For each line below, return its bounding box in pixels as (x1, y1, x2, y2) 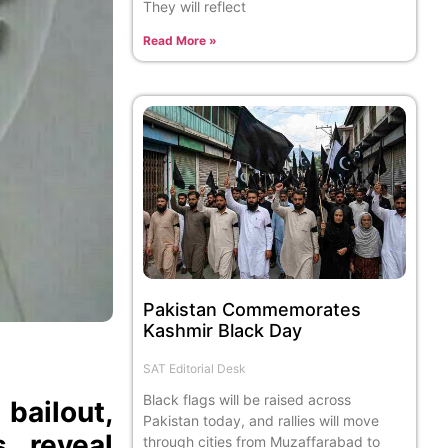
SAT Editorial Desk (143, 361, 247, 377)
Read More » (143, 32, 218, 48)
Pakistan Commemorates (143, 299, 362, 321)
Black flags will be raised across (143, 391, 352, 409)
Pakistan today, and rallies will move (143, 412, 380, 430)
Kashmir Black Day (143, 320, 303, 342)
